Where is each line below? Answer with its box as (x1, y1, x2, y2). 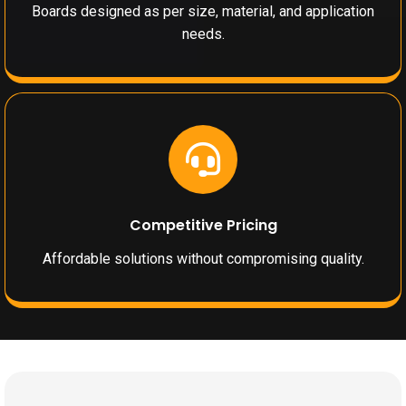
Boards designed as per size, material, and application (32, 3, 374, 21)
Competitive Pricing (129, 215, 277, 237)
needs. (181, 25, 225, 43)
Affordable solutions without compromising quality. (42, 250, 364, 268)
